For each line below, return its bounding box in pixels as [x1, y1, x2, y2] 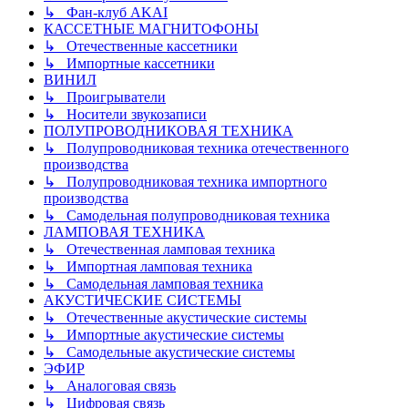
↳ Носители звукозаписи [44, 107, 207, 123]
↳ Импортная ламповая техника [44, 259, 252, 275]
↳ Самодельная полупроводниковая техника [44, 208, 330, 224]
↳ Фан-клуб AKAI [44, 5, 168, 21]
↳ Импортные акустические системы [44, 327, 284, 343]
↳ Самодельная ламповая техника [44, 276, 263, 292]
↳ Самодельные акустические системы [44, 344, 295, 361]
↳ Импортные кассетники [44, 56, 215, 72]
